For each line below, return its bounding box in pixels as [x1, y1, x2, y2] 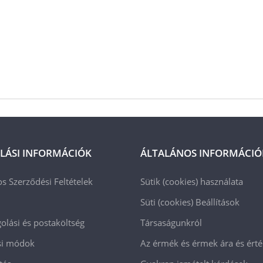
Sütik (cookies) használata [140, 176, 243, 187]
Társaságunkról [140, 217, 202, 228]
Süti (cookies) [140, 196, 195, 208]
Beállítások [195, 196, 240, 208]
